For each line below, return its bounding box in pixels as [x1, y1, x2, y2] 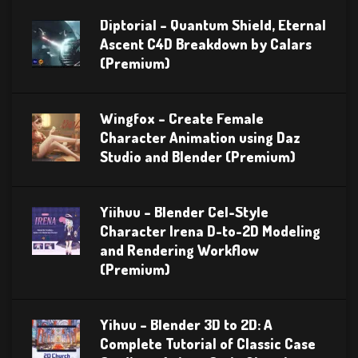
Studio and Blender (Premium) [100, 147, 296, 165]
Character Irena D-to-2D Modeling [100, 221, 320, 240]
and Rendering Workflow [100, 241, 259, 259]
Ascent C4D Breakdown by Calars [100, 34, 312, 53]
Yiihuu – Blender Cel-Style [100, 202, 268, 221]
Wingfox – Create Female [100, 109, 264, 127]
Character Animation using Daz [100, 128, 300, 146]
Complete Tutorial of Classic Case [100, 334, 316, 352]
